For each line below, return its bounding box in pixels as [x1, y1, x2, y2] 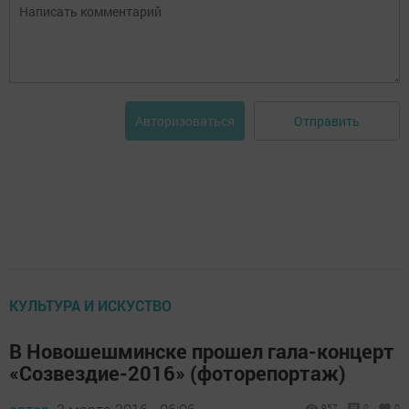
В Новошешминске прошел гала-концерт [9, 338, 394, 365]
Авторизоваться [135, 112, 235, 131]
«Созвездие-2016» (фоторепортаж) [9, 360, 346, 387]
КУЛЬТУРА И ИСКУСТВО [9, 296, 172, 316]
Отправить [294, 111, 360, 130]
